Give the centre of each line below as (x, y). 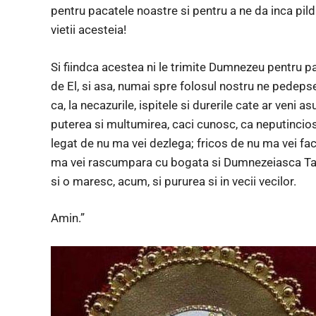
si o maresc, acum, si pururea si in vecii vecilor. (174, 181)
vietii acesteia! (89, 30)
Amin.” (68, 218)
